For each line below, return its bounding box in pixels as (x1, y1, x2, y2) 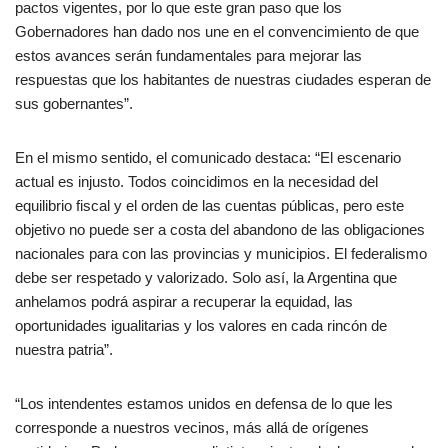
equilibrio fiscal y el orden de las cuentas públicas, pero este (15, 197, 404, 215)
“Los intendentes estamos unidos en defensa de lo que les (15, 395, 393, 413)
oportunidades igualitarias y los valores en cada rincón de (15, 317, 387, 335)
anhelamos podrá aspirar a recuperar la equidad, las (15, 293, 353, 311)
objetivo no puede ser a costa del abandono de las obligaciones (15, 221, 425, 239)
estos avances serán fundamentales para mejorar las (15, 47, 362, 65)
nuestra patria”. (15, 341, 113, 359)
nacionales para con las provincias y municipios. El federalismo (15, 245, 427, 263)
